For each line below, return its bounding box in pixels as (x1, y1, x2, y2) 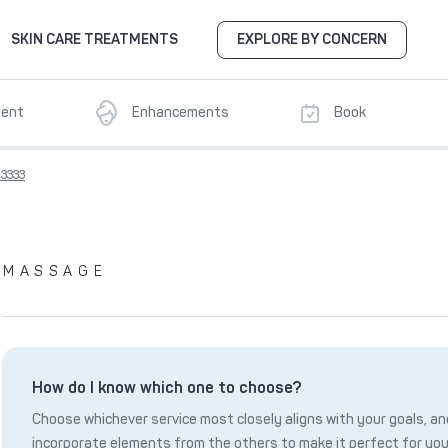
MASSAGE (3, 263, 108, 280)
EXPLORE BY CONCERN (237, 30, 387, 48)
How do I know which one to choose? (32, 378, 302, 397)
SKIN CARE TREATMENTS (11, 30, 178, 48)
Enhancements (131, 104, 229, 121)
